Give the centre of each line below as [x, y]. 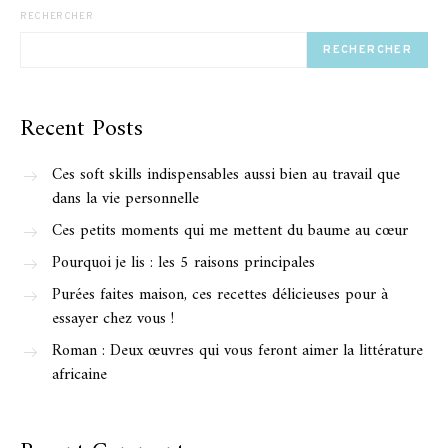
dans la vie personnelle [125, 198]
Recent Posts [81, 128]
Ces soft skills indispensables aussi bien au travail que [226, 174]
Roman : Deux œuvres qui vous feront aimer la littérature [237, 350]
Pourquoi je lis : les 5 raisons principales [183, 262]
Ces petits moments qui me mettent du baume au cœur [230, 230]
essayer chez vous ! [113, 318]
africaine [79, 374]
